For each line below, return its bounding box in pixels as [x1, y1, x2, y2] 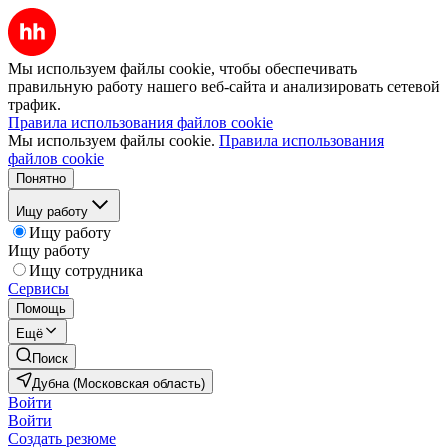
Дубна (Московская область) [32, 376, 205, 391]
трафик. [8, 96, 61, 113]
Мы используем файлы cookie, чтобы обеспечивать [8, 60, 357, 77]
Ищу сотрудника [29, 262, 143, 279]
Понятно [16, 171, 66, 186]
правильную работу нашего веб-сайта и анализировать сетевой [8, 78, 440, 95]
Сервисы [8, 280, 69, 297]
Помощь [16, 301, 66, 316]
